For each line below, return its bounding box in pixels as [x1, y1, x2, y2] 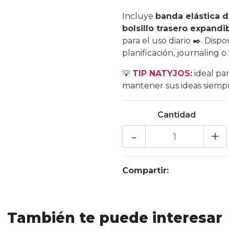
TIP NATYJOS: [132, 68, 192, 78]
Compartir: [122, 166, 169, 175]
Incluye [122, 11, 155, 21]
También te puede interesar [7, 209, 222, 226]
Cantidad [157, 110, 196, 120]
